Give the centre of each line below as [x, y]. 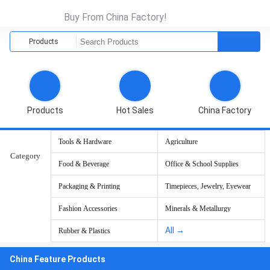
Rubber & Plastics [84, 231]
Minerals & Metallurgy [198, 209]
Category [25, 156]
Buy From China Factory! [115, 17]
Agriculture [181, 142]
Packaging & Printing [89, 186]
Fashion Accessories [88, 209]
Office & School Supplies [202, 164]
